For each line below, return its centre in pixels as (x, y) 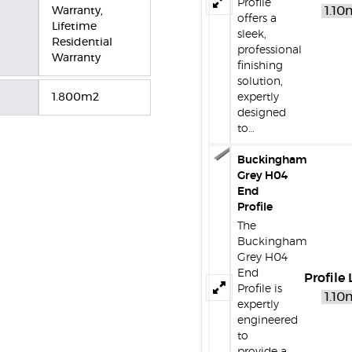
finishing (260, 66)
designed (261, 113)
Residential (82, 42)
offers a (257, 19)
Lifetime (74, 27)
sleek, (251, 35)
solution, (260, 82)
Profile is (259, 289)
